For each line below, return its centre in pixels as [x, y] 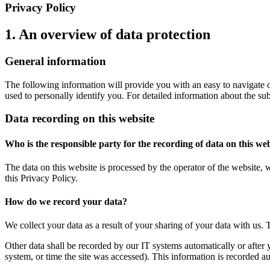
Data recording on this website [80, 119]
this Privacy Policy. [41, 178]
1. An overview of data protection [108, 34]
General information [55, 61]
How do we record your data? [66, 202]
